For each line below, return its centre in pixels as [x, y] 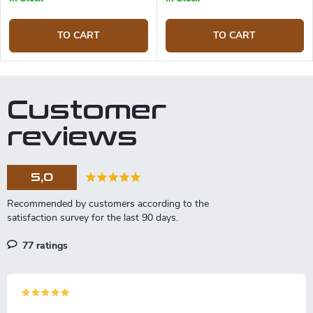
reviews [72, 138]
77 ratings [44, 246]
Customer [87, 111]
